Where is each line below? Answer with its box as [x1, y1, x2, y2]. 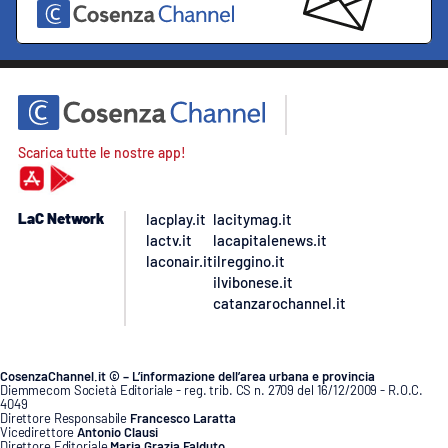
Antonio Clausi [77, 423, 159, 440]
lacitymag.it [213, 209, 292, 228]
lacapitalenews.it [213, 230, 327, 249]
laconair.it [146, 251, 213, 270]
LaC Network [18, 208, 104, 227]
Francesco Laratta [130, 409, 237, 426]
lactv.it [146, 230, 192, 249]
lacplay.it [146, 209, 206, 228]
